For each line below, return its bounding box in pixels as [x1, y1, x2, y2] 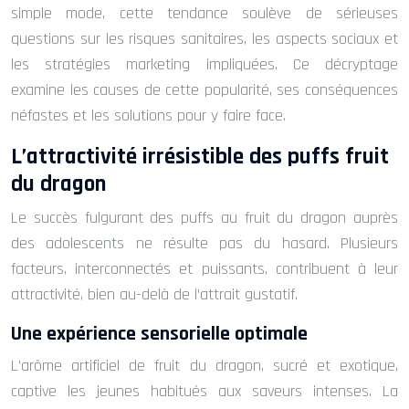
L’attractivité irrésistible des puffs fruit [11, 142, 389, 172]
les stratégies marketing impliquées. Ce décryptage [11, 53, 398, 75]
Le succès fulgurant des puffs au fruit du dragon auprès [11, 206, 398, 228]
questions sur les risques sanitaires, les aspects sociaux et [11, 27, 398, 49]
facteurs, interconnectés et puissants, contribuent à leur [11, 257, 398, 279]
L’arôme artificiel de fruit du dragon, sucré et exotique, [11, 354, 398, 376]
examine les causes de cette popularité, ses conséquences [11, 79, 398, 100]
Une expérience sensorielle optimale [11, 320, 308, 347]
